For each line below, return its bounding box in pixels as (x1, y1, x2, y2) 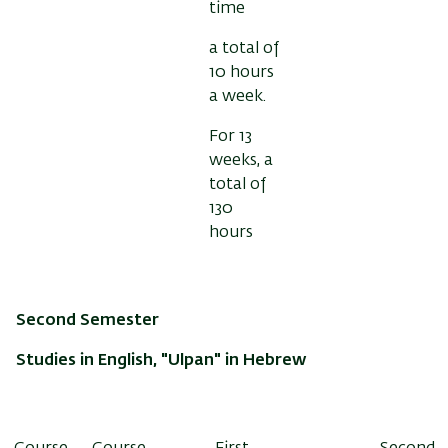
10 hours (209, 64, 274, 81)
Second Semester (16, 312, 159, 329)
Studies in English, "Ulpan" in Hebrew (16, 352, 306, 369)
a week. (209, 88, 266, 105)
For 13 (209, 128, 252, 145)
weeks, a (209, 152, 273, 169)
